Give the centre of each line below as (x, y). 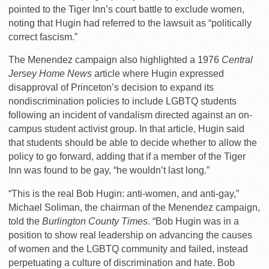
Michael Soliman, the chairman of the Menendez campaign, (134, 207)
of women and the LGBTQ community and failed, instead (128, 249)
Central (237, 59)
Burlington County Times (95, 221)
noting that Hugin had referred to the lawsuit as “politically (130, 23)
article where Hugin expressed (159, 73)
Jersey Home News (51, 73)
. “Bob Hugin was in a (193, 221)
